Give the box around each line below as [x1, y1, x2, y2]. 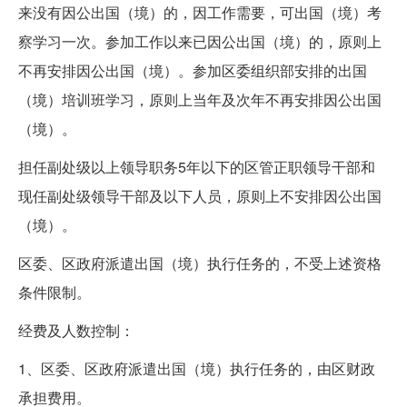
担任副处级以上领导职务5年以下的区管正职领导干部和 [18, 156, 375, 178]
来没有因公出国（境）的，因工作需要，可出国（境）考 [18, 2, 382, 24]
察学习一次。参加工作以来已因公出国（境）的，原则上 [18, 31, 382, 53]
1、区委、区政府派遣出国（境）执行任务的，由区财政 [18, 358, 375, 380]
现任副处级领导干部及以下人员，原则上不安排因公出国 [18, 185, 382, 207]
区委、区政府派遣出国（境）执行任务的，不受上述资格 [18, 253, 382, 274]
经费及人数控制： [18, 320, 134, 342]
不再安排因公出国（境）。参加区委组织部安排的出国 [18, 60, 367, 82]
